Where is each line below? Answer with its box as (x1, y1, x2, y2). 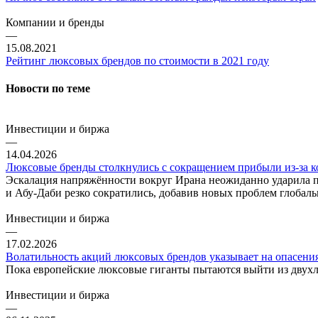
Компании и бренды (6, 16, 104, 28)
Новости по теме (6, 82, 90, 95)
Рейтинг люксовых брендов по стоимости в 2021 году (6, 54, 269, 67)
